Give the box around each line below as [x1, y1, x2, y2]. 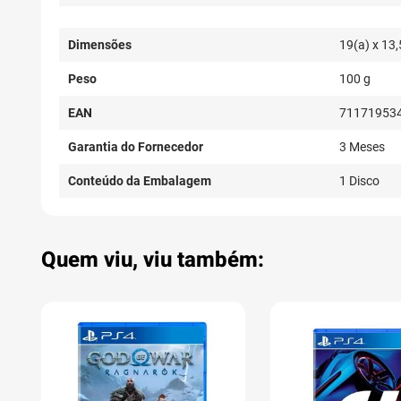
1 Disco [339, 174, 380, 189]
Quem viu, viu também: [41, 244, 264, 277]
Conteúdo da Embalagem [68, 174, 211, 189]
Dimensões [68, 38, 132, 53]
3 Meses [339, 140, 385, 155]
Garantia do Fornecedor [68, 140, 203, 155]
